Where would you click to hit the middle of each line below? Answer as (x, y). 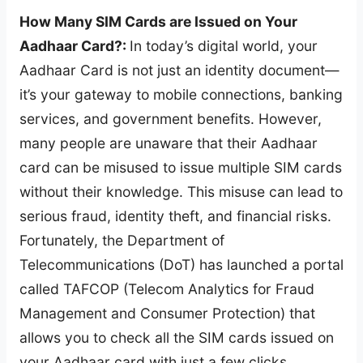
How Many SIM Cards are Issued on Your (158, 21)
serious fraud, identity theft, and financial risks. (175, 216)
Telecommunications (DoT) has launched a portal (181, 264)
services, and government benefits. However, (171, 118)
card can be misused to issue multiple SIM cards (181, 167)
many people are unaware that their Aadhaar (169, 143)
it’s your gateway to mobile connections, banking (181, 94)
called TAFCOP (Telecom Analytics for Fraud (167, 288)
